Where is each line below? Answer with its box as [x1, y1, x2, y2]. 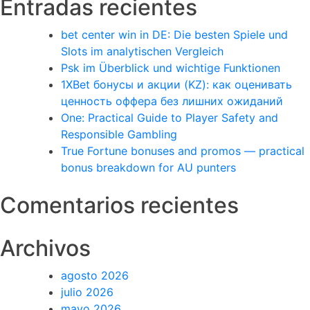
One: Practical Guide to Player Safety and [61, 110, 278, 125]
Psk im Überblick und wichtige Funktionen [61, 60, 280, 75]
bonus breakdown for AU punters [61, 160, 236, 174]
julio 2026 [61, 284, 113, 299]
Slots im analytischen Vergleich [61, 44, 224, 58]
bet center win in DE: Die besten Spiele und [61, 27, 288, 42]
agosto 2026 [61, 268, 129, 282]
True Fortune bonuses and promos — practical [61, 143, 304, 158]
